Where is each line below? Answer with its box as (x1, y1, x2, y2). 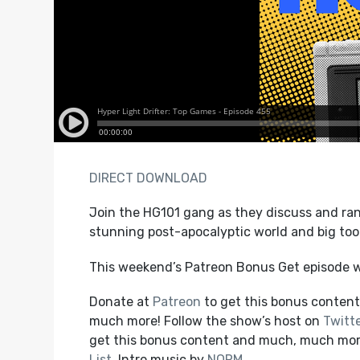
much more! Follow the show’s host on (88, 313, 323, 329)
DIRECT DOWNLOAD (88, 170, 207, 186)
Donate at (88, 293, 153, 309)
